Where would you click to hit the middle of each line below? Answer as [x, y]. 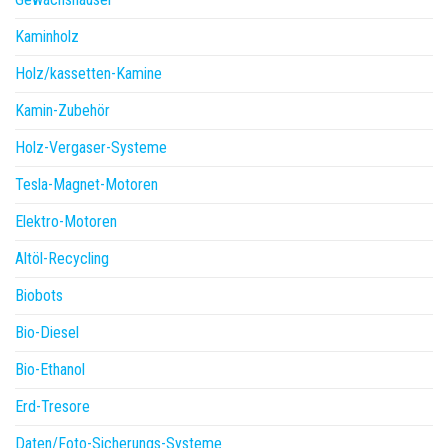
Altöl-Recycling [62, 259]
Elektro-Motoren [66, 222]
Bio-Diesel [47, 333]
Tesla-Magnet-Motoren [86, 185]
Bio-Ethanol [50, 370]
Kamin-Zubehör [62, 111]
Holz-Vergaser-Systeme [91, 148]
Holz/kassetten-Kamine [88, 74]
